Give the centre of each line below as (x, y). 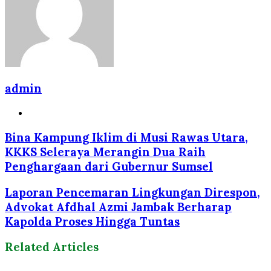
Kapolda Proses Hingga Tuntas (92, 221)
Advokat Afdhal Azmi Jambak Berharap (118, 207)
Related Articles (52, 247)
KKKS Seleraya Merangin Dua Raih (105, 152)
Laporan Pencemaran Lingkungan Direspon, (132, 192)
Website (47, 112)
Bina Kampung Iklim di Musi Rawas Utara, (126, 137)
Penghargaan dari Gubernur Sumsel (109, 166)
